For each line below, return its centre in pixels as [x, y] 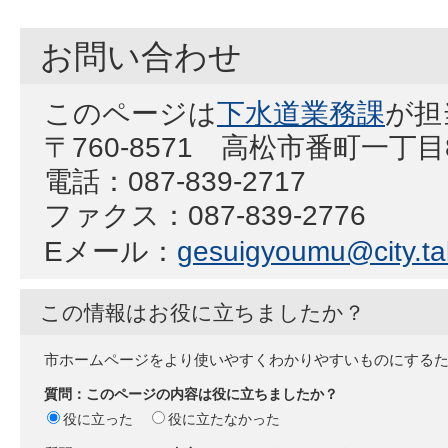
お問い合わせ [141, 57]
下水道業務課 [301, 113]
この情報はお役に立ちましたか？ [202, 313]
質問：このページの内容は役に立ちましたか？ [191, 393]
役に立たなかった [224, 418]
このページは [130, 113]
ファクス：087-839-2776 [205, 215]
